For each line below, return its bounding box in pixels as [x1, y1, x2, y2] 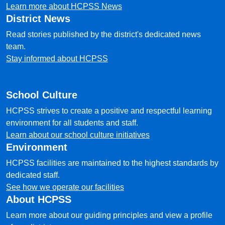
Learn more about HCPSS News [6, 2, 122, 11]
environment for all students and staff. [6, 119, 138, 127]
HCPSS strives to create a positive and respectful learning [6, 106, 212, 115]
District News [6, 13, 70, 24]
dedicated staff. [6, 171, 60, 179]
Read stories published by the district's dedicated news [6, 30, 201, 39]
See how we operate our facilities [6, 183, 124, 191]
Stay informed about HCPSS [6, 54, 108, 63]
